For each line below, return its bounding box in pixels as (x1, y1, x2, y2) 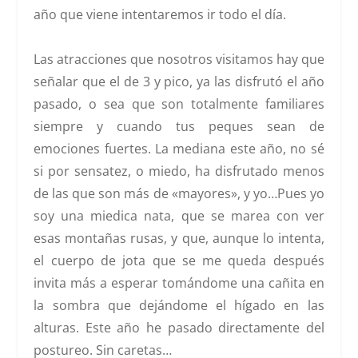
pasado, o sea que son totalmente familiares (34, 95, 324, 113)
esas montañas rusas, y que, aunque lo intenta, (34, 229, 324, 248)
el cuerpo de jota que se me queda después (34, 252, 324, 270)
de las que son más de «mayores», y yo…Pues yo (34, 185, 324, 203)
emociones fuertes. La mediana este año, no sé (34, 140, 324, 158)
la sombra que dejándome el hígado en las (34, 296, 324, 315)
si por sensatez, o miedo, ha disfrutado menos (34, 162, 324, 181)
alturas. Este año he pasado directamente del (34, 319, 324, 337)
